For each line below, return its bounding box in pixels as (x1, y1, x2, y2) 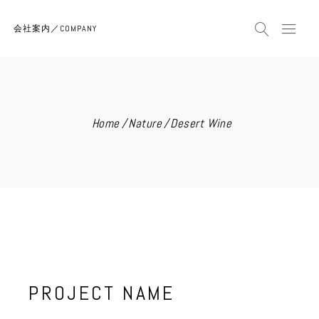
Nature (128, 115, 162, 131)
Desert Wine (170, 115, 232, 131)
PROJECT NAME (28, 281, 175, 305)
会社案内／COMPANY (14, 22, 98, 33)
